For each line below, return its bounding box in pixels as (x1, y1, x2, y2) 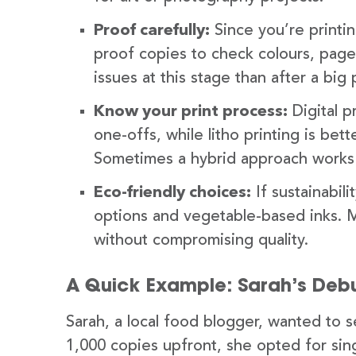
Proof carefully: (94, 22, 210, 39)
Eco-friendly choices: (94, 184, 251, 201)
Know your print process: (94, 103, 288, 120)
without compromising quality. (94, 232, 308, 249)
